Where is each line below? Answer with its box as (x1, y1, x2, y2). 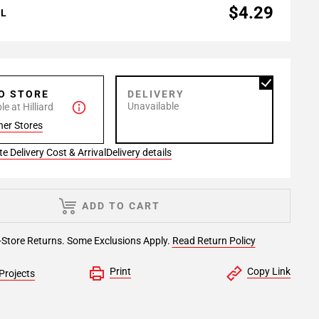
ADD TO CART (82, 200, 160, 211)
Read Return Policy (172, 235, 256, 246)
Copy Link (246, 266, 291, 277)
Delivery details (106, 147, 172, 158)
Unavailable (127, 100, 179, 112)
